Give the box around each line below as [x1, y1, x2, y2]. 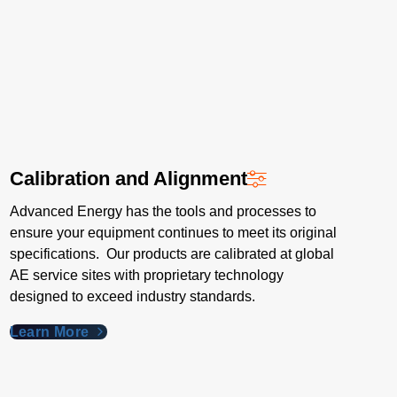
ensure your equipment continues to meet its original [9, 225, 337, 240]
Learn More [9, 324, 94, 339]
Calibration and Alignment [9, 167, 247, 190]
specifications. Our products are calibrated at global [9, 246, 334, 261]
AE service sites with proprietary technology [9, 268, 284, 283]
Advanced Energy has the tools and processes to [9, 204, 316, 219]
